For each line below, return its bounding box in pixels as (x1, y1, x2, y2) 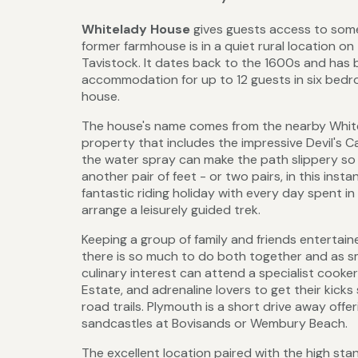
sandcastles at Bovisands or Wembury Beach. (82, 314, 348, 332)
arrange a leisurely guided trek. (82, 201, 261, 218)
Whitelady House (82, 20, 190, 38)
